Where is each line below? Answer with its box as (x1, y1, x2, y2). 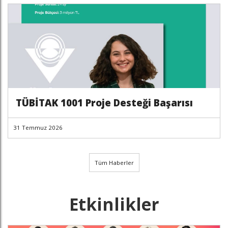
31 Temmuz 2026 (13, 124, 63, 131)
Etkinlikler (69, 193, 159, 216)
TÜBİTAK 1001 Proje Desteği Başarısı (16, 96, 193, 109)
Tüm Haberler (94, 159, 134, 166)
